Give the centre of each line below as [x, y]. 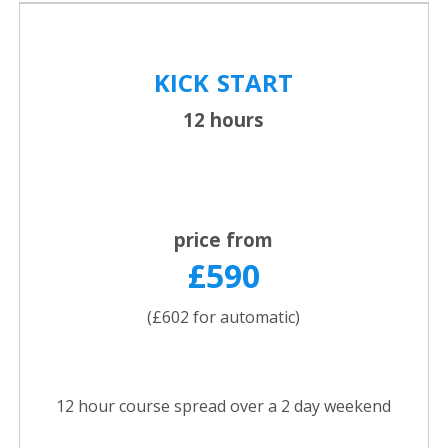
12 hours [223, 120]
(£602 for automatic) [223, 317]
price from [223, 240]
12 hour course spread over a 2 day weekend [223, 406]
